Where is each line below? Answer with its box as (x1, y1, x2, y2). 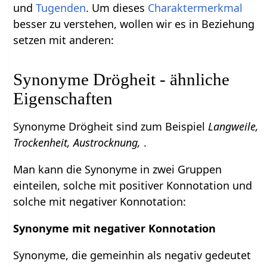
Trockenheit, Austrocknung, (13, 135, 144, 150)
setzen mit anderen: (13, 32, 114, 47)
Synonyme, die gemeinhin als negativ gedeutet (13, 247, 252, 262)
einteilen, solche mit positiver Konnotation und (13, 178, 253, 193)
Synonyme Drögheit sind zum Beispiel (13, 119, 209, 133)
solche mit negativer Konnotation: (13, 194, 187, 209)
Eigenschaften (13, 88, 113, 108)
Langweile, (208, 119, 259, 133)
